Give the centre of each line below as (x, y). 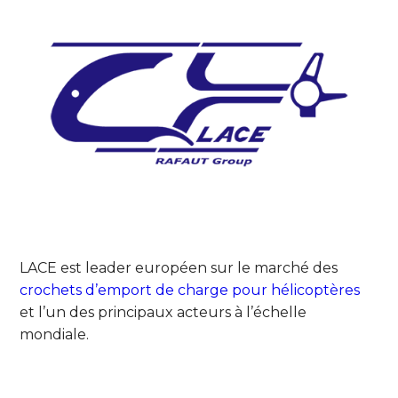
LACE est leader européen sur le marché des (179, 267)
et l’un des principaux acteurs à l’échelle (163, 312)
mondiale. (55, 334)
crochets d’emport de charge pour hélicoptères (190, 290)
